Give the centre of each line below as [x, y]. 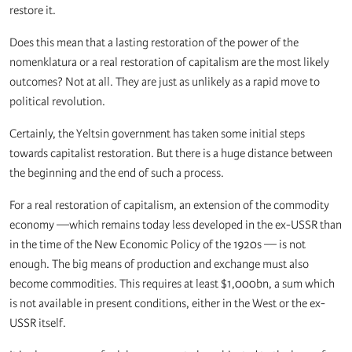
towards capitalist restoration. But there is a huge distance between [171, 154]
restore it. [33, 11]
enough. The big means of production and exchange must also [159, 264]
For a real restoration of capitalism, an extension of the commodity [169, 205]
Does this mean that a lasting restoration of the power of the [154, 43]
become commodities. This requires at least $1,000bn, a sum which [172, 284]
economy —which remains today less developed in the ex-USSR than [176, 225]
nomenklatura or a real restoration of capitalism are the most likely [169, 62]
